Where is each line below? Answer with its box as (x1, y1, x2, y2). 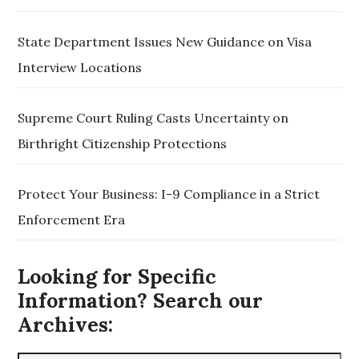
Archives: (18, 311, 114, 337)
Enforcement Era (18, 211, 126, 228)
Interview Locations (18, 58, 143, 75)
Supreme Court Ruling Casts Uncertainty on (18, 109, 289, 126)
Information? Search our (18, 287, 264, 313)
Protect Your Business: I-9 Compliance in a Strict (18, 185, 321, 202)
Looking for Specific (18, 263, 217, 289)
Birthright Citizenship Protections (18, 135, 228, 151)
